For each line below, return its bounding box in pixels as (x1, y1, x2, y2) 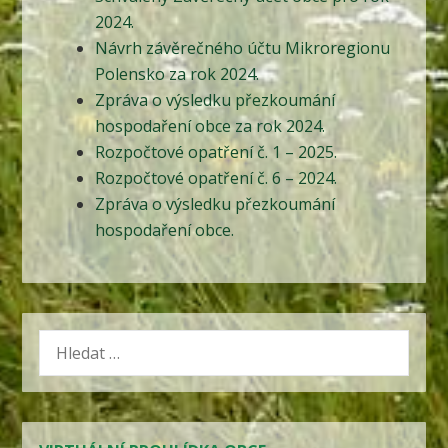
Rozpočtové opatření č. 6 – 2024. (94, 167, 337, 190)
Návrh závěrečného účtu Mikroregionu (94, 37, 390, 60)
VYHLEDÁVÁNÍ (37, 330, 147, 353)
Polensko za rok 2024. (94, 63, 259, 86)
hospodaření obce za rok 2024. (94, 115, 325, 138)
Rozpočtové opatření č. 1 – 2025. (94, 141, 337, 164)
